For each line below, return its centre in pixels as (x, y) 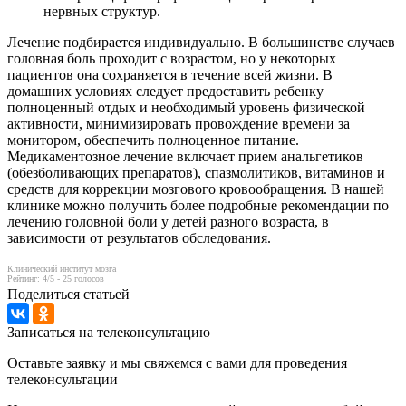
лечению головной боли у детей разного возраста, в (168, 221)
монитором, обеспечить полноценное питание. (153, 140)
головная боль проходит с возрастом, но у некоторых (172, 58)
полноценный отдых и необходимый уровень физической (186, 107)
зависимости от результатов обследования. (139, 237)
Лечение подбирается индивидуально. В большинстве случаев (201, 42)
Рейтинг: (25, 278)
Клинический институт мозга (62, 268)
